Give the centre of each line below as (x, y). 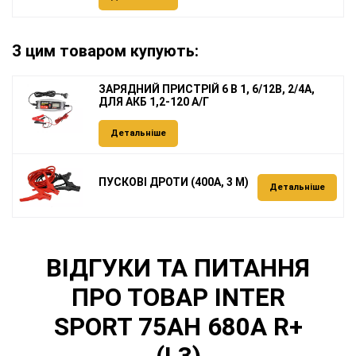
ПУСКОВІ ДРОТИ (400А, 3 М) (174, 182)
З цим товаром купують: (105, 51)
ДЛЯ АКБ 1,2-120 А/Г (154, 102)
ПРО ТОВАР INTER (178, 297)
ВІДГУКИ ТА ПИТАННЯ (178, 268)
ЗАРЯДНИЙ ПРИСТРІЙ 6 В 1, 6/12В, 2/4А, (207, 89)
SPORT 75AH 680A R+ (178, 327)
